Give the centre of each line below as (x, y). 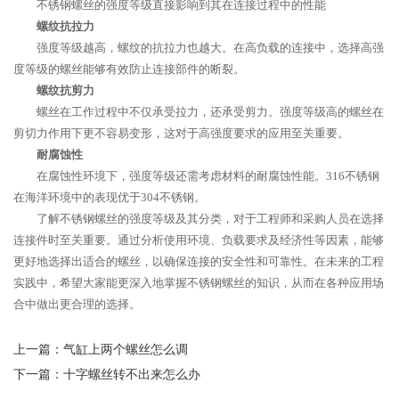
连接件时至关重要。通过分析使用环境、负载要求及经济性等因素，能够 (199, 240)
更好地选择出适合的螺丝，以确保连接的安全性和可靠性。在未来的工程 (199, 261)
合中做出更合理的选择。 (77, 304)
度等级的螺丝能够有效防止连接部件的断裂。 (129, 69)
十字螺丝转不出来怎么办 (132, 375)
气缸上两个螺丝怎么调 (126, 350)
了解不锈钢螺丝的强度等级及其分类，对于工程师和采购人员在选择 (210, 219)
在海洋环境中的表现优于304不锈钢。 (110, 197)
